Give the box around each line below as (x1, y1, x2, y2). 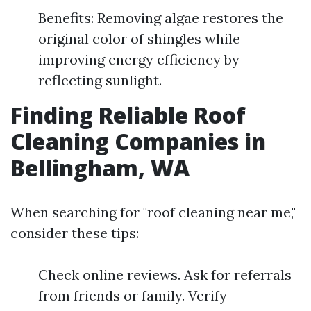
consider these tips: (10, 224, 139, 242)
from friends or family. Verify (38, 287, 227, 304)
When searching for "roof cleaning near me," (10, 203, 296, 221)
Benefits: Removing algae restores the (38, 9, 283, 26)
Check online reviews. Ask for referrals (38, 266, 292, 283)
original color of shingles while (38, 30, 240, 47)
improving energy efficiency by (38, 51, 239, 68)
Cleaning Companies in (10, 126, 266, 156)
